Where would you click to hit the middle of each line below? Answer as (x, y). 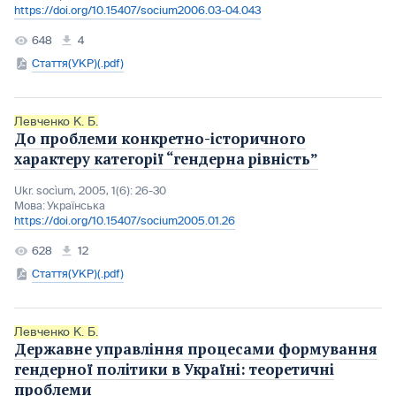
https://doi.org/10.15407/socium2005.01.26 (125, 221)
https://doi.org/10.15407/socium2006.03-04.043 (137, 10)
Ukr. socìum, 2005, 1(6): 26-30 (90, 190)
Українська (76, 206)
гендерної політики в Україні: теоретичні (174, 369)
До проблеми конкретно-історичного (160, 138)
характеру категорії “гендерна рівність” (166, 159)
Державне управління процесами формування (196, 349)
